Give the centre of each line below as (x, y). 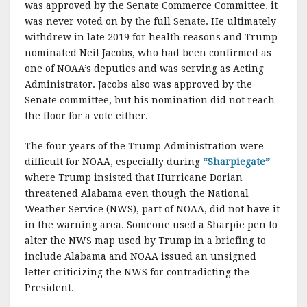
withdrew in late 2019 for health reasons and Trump (151, 37)
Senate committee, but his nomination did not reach (150, 100)
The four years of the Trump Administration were (144, 146)
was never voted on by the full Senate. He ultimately (150, 21)
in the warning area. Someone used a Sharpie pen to (151, 225)
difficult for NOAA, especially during (114, 162)
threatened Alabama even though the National (137, 193)
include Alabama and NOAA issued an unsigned (140, 256)
